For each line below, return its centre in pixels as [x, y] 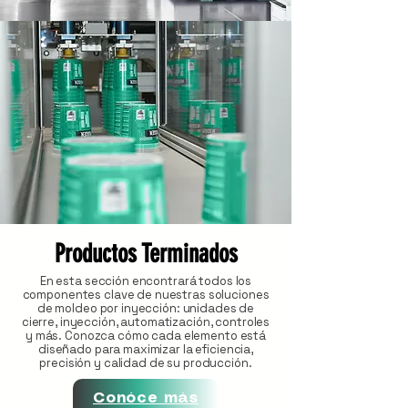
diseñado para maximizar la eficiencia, [146, 349]
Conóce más [146, 398]
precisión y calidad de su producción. [146, 363]
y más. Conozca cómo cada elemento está [146, 336]
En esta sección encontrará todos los [146, 281]
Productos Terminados [146, 254]
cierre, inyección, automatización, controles [146, 322]
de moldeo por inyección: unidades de [146, 308]
